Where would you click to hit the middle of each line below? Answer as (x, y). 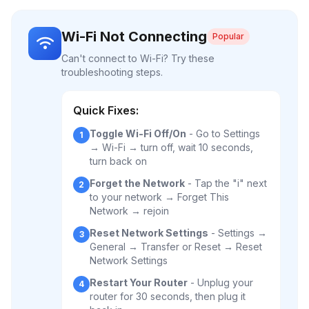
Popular (228, 36)
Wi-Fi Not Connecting (134, 37)
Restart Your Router (139, 282)
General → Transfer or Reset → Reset (176, 247)
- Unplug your (220, 282)
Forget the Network (137, 183)
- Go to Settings (223, 133)
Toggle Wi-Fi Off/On (138, 133)
